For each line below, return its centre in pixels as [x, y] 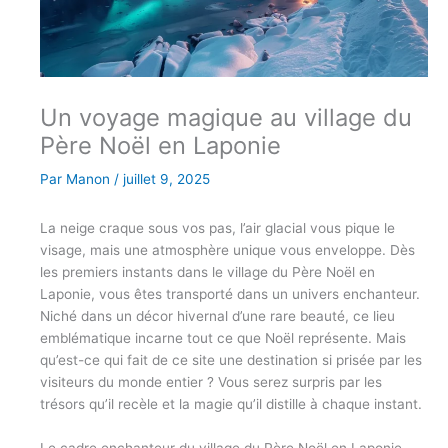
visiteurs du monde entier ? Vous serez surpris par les [211, 381]
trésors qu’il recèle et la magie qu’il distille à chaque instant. [231, 403]
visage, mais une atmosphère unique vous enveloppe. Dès [227, 249]
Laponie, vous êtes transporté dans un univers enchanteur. [230, 293]
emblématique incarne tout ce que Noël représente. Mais [223, 337]
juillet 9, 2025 [166, 179]
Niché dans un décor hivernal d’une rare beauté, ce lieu [217, 315]
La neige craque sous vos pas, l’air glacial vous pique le [217, 227]
